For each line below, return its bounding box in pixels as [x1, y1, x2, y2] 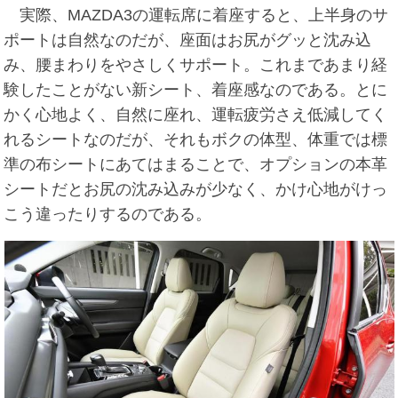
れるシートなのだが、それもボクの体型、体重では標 [4, 131, 388, 149]
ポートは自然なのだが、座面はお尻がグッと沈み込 [4, 31, 372, 50]
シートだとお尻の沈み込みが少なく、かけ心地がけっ [4, 180, 388, 199]
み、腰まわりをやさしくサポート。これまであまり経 [4, 56, 388, 75]
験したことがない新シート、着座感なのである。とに [4, 81, 388, 99]
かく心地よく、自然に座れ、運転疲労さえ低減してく [4, 106, 388, 124]
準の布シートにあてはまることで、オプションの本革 [4, 155, 388, 174]
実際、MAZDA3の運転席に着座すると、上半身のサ [4, 6, 389, 25]
